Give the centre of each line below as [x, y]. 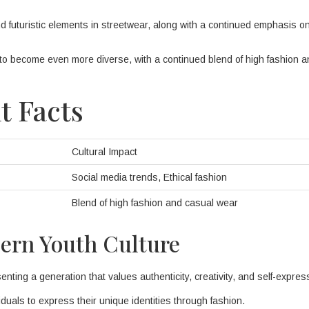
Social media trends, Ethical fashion [149, 177]
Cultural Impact [104, 152]
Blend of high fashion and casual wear [155, 203]
